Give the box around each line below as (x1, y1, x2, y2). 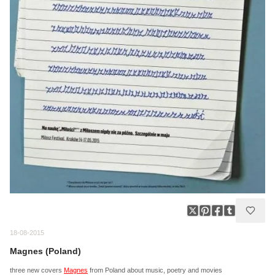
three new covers (10, 266, 64, 274)
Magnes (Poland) (10, 246, 81, 256)
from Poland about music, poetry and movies (88, 266, 222, 274)
